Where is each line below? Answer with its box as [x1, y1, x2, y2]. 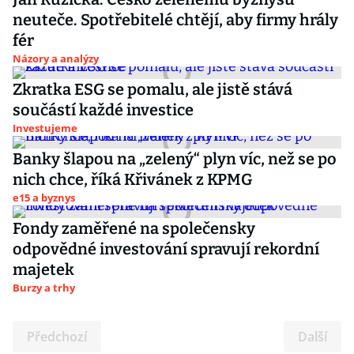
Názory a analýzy [13, 51, 99, 66]
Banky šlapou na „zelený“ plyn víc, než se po [13, 149, 337, 168]
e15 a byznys [13, 190, 75, 205]
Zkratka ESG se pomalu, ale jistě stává [13, 80, 292, 99]
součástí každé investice [13, 100, 194, 119]
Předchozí [27, 328, 87, 345]
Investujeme [13, 121, 77, 135]
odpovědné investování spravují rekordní [13, 239, 319, 258]
